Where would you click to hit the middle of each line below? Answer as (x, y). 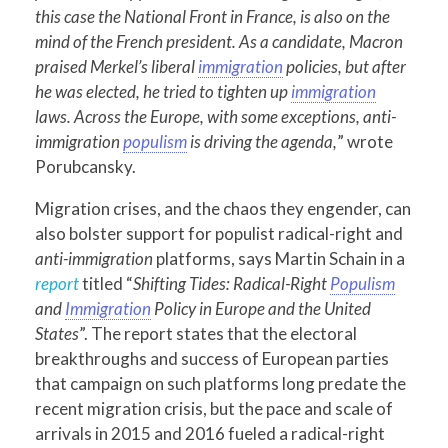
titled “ (106, 283)
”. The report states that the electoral (218, 333)
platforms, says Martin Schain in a (279, 258)
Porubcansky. (85, 166)
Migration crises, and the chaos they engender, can (223, 208)
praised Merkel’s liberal (116, 66)
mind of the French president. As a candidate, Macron (219, 41)
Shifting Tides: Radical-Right (231, 283)
